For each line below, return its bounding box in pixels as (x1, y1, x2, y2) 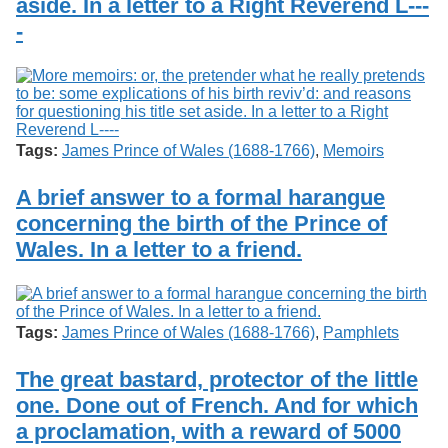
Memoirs (323, 141, 384, 159)
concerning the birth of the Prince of (16, 210, 387, 236)
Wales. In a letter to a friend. (16, 236, 302, 262)
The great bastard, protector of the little (16, 367, 418, 393)
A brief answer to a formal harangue (16, 184, 385, 210)
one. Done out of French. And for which (16, 393, 418, 419)
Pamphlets (323, 323, 399, 341)
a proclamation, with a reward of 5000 (16, 419, 401, 445)
